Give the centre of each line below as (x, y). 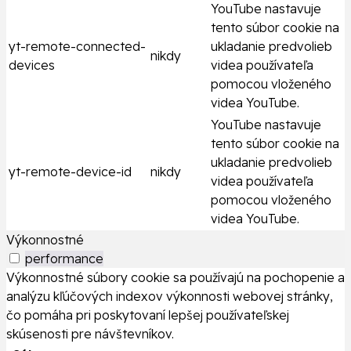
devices (32, 65)
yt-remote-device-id (70, 172)
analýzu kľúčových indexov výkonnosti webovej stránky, (170, 297)
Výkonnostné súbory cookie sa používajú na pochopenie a (175, 278)
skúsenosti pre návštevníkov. (90, 334)
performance (64, 259)
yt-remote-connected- (77, 47)
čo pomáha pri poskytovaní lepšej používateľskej (148, 315)
